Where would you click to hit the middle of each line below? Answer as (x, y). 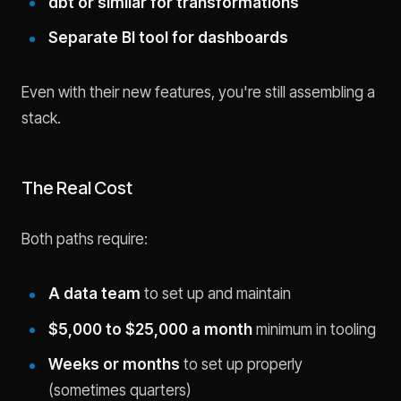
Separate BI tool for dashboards (168, 38)
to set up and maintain (215, 293)
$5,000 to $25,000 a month (150, 329)
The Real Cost (77, 188)
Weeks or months (114, 365)
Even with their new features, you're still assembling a (198, 92)
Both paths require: (85, 239)
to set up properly (241, 365)
